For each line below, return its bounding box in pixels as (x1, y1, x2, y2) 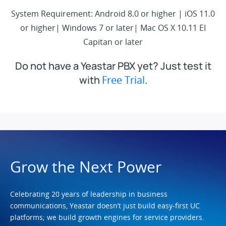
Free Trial (101, 73, 145, 87)
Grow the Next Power (10, 156, 161, 177)
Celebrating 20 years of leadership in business (10, 189, 167, 199)
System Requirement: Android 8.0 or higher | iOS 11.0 (11, 8, 215, 19)
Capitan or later (83, 36, 143, 47)
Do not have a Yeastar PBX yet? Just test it (15, 59, 211, 73)
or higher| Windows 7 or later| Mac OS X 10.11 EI (20, 22, 206, 33)
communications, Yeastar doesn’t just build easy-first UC (10, 200, 200, 210)
